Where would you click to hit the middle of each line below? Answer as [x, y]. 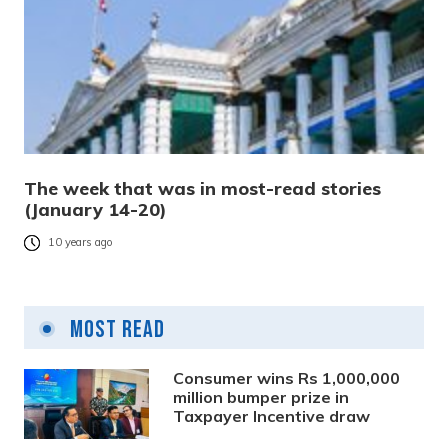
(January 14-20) [95, 209]
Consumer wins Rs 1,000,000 [287, 377]
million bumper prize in [261, 396]
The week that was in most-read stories [202, 188]
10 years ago [80, 242]
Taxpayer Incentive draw [272, 415]
